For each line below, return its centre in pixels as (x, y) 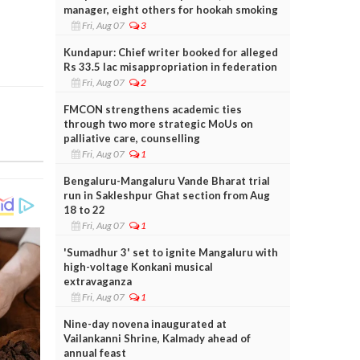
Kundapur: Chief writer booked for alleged (170, 52)
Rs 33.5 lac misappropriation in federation (170, 66)
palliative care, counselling (131, 138)
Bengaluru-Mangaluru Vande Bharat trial (166, 180)
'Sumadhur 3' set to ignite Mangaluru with (170, 252)
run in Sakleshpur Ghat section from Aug (166, 195)
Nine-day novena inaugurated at (145, 323)
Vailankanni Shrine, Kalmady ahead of (157, 338)
